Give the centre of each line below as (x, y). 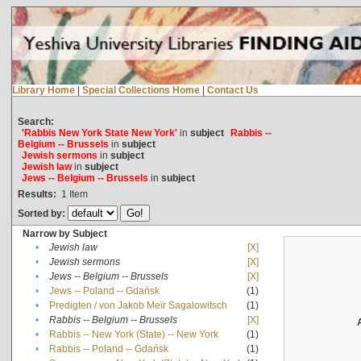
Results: (37, 194)
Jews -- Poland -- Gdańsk (104, 290)
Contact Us (232, 90)
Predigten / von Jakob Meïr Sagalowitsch (138, 305)
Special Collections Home (141, 90)
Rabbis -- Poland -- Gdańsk (108, 349)
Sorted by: (42, 213)
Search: (35, 121)
